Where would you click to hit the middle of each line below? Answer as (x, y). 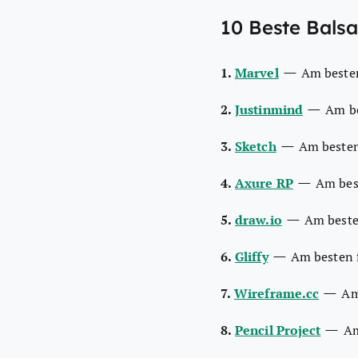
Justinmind (269, 109)
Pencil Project (278, 330)
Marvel (257, 72)
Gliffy (252, 256)
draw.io (259, 219)
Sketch (256, 146)
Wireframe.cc (277, 293)
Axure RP (264, 183)
